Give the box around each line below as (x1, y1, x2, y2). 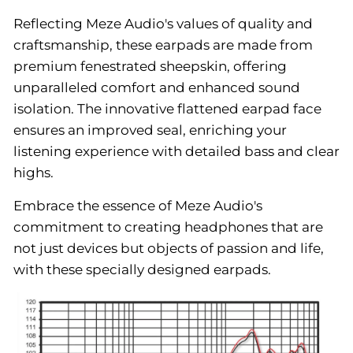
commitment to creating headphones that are (13, 219, 323, 235)
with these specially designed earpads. (13, 262, 271, 277)
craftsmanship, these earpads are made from (13, 37, 313, 53)
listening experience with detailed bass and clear (13, 143, 340, 159)
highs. (13, 165, 54, 180)
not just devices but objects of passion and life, (13, 240, 324, 256)
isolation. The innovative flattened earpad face (13, 101, 321, 117)
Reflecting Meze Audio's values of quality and (13, 16, 313, 32)
